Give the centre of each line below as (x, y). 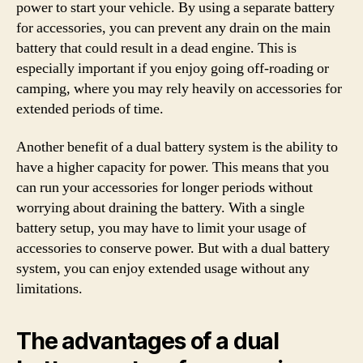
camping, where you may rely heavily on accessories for (179, 88)
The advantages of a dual (148, 341)
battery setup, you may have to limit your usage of (161, 228)
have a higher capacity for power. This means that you (173, 167)
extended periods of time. (90, 109)
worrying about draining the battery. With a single (160, 208)
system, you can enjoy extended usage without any (163, 269)
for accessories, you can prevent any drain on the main (173, 28)
